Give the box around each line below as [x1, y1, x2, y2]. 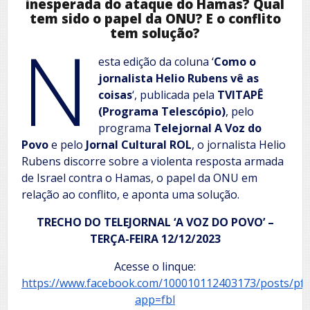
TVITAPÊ [217, 87, 264, 103]
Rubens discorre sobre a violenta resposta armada [21, 154, 284, 170]
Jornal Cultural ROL [86, 137, 192, 153]
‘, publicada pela [132, 87, 218, 103]
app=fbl [135, 292, 175, 308]
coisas [98, 87, 133, 103]
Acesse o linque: [114, 259, 196, 275]
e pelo [51, 137, 86, 153]
